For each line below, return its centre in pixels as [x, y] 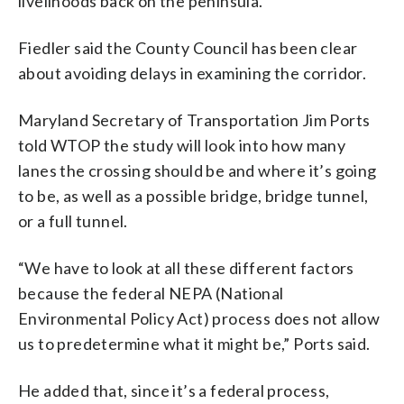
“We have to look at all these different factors [186, 268]
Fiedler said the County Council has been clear [188, 48]
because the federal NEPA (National [151, 294]
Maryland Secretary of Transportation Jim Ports [194, 120]
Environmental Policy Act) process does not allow [199, 319]
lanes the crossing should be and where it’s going [197, 171]
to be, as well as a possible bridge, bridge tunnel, [193, 196]
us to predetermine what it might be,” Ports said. [194, 344]
